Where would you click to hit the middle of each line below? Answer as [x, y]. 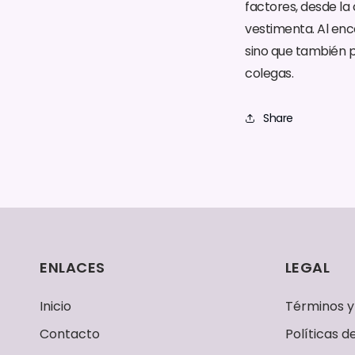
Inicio [55, 306]
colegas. [269, 73]
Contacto [70, 334]
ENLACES [73, 267]
